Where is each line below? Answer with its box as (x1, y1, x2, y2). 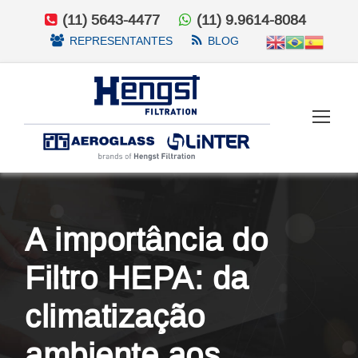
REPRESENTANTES (70, 34, 173, 47)
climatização (25, 298, 205, 334)
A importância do (25, 221, 268, 257)
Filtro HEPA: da (25, 260, 249, 296)
